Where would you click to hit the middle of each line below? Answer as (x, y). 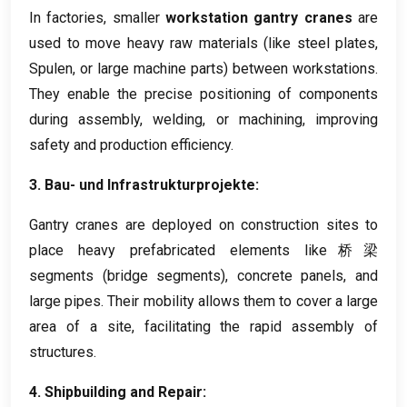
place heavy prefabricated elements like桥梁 (203, 250)
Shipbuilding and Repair (124, 392)
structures (61, 352)
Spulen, (55, 68)
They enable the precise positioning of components (203, 94)
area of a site (80, 326)
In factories (67, 17)
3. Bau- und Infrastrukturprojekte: (144, 184)
